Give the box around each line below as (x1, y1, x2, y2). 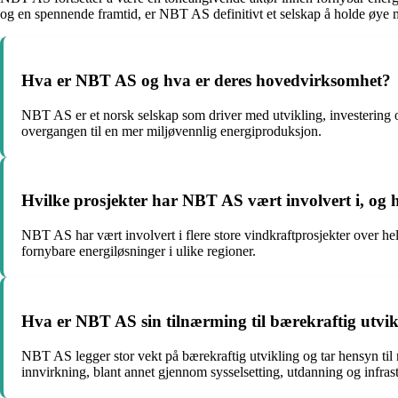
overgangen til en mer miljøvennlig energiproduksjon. (21, 123, 322, 139)
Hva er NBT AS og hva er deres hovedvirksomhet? (21, 70, 391, 90)
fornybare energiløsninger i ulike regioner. (21, 243, 256, 259)
